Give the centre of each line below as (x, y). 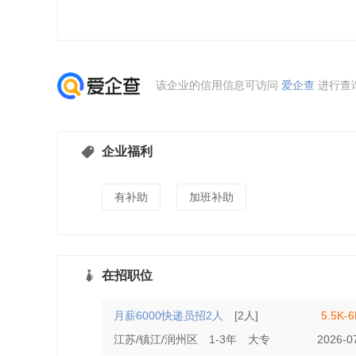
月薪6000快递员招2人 (168, 315)
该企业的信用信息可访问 (219, 85)
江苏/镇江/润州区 (156, 339)
